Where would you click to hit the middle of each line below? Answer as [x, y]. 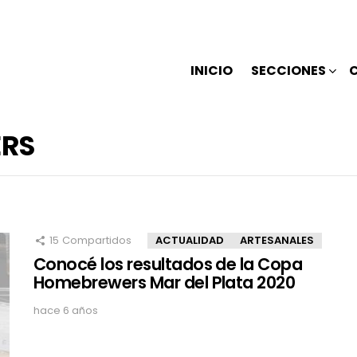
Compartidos [97, 241]
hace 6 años [66, 311]
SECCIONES [288, 70]
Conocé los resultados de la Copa [168, 265]
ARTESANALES [277, 241]
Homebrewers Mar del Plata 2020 [165, 283]
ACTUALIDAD [190, 241]
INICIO [212, 70]
